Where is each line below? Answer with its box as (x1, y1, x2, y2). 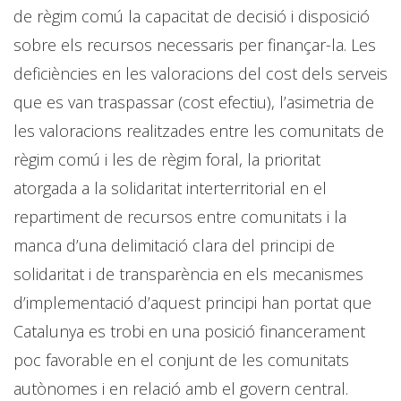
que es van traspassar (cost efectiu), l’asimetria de (13, 90, 374, 113)
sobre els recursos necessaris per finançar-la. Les (13, 33, 376, 55)
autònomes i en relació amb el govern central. (13, 377, 348, 399)
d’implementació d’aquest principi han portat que (13, 291, 371, 313)
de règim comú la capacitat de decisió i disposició (13, 4, 370, 27)
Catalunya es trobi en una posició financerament (13, 320, 365, 342)
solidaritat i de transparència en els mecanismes (13, 262, 363, 285)
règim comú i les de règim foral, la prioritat (13, 148, 320, 170)
